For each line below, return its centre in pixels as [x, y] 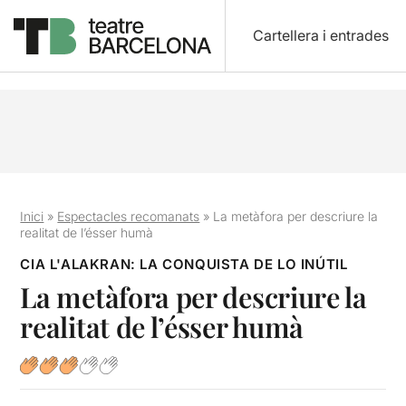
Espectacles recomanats [129, 216]
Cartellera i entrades [320, 35]
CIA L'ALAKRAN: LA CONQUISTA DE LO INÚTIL [184, 264]
